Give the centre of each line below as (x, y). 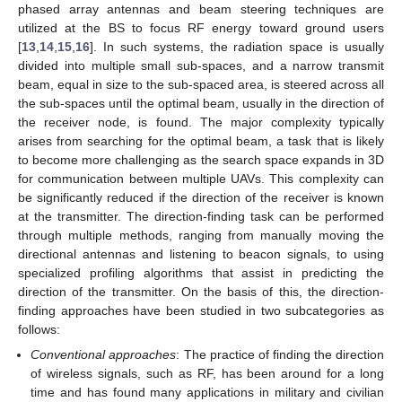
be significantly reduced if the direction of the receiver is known (201, 197)
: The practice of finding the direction (280, 354)
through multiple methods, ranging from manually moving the (201, 235)
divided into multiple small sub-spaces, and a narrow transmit (201, 65)
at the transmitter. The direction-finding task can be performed (201, 216)
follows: (39, 329)
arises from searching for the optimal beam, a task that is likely (201, 140)
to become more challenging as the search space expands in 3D (201, 159)
